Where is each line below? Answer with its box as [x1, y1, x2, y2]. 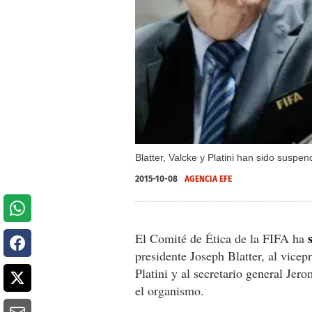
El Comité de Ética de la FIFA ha [135, 229, 308, 247]
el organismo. [135, 281, 204, 299]
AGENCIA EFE [185, 173, 232, 184]
